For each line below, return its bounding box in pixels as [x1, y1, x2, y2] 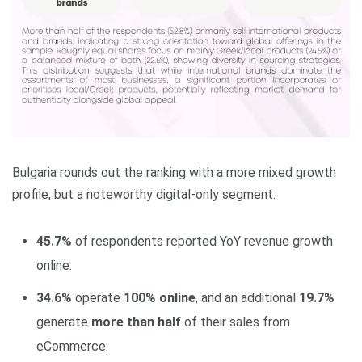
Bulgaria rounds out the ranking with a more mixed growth [12, 165, 336, 180]
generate [36, 314, 91, 330]
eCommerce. [36, 339, 108, 354]
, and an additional [196, 290, 299, 305]
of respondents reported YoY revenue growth [72, 234, 333, 249]
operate [72, 290, 124, 305]
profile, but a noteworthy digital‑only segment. [12, 187, 276, 202]
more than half [91, 314, 181, 330]
